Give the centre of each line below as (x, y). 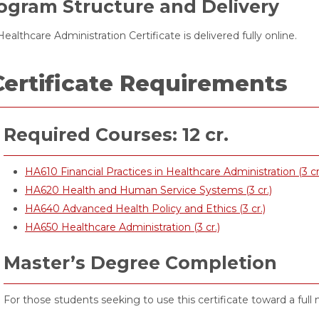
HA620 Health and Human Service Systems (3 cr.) (148, 190)
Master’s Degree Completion (140, 263)
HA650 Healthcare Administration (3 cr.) (122, 227)
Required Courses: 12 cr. (116, 135)
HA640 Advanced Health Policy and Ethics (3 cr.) (145, 209)
